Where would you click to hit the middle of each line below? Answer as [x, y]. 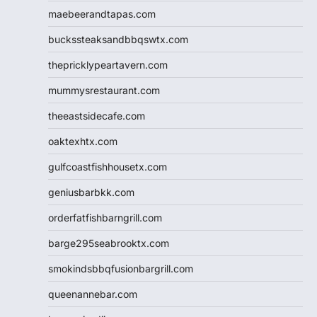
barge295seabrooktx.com [109, 243]
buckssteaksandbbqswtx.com [118, 40]
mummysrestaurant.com [104, 91]
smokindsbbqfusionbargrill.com [121, 269]
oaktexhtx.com [83, 142]
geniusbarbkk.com [91, 192]
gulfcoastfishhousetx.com [108, 167]
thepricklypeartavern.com [108, 65]
